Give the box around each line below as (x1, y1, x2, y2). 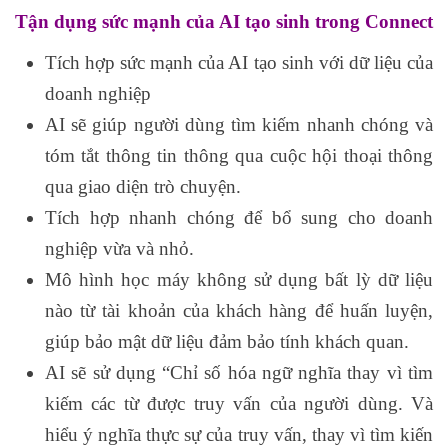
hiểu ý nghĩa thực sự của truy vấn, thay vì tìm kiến (45, 424, 433, 446)
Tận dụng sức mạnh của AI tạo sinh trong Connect (15, 11, 433, 33)
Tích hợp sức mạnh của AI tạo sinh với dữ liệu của (45, 52, 433, 74)
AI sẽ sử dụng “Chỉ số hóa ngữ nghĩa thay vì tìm (45, 362, 433, 384)
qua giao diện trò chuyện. (45, 176, 241, 198)
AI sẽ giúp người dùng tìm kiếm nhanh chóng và (45, 114, 433, 136)
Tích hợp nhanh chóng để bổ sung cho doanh (45, 207, 433, 229)
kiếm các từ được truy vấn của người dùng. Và (45, 393, 433, 415)
